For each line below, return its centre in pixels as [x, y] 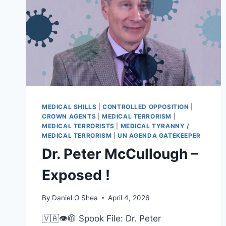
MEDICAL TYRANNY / [155, 126]
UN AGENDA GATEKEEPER [159, 136]
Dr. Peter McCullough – [120, 154]
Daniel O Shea [75, 197]
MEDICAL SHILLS [69, 107]
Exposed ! [76, 175]
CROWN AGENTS [69, 117]
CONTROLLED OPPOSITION [146, 107]
